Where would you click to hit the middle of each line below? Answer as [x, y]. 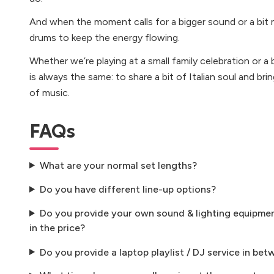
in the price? [57, 228]
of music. [50, 93]
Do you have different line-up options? [128, 189]
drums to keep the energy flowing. [105, 38]
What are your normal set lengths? [118, 165]
